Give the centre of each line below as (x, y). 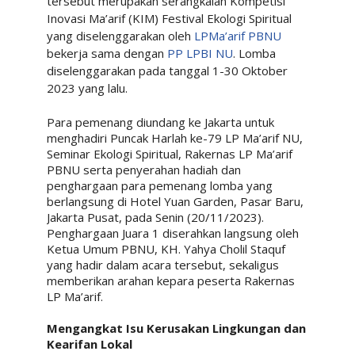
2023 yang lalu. (87, 88)
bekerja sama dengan (107, 53)
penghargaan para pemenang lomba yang (159, 185)
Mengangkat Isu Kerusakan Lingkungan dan (176, 328)
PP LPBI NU (200, 53)
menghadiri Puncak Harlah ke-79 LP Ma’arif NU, (174, 137)
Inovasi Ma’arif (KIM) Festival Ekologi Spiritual (169, 18)
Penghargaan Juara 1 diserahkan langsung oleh (172, 233)
